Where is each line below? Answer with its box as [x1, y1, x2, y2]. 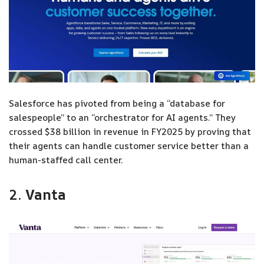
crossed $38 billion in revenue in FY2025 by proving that [9, 126, 251, 138]
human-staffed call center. [9, 154, 123, 167]
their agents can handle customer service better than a [9, 140, 249, 153]
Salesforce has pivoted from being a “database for [9, 97, 225, 110]
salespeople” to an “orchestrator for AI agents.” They [9, 111, 236, 124]
